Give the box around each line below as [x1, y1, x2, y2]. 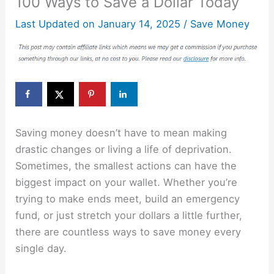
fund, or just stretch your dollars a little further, [15, 209, 243, 221]
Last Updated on [15, 18, 95, 31]
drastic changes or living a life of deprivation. [15, 143, 232, 155]
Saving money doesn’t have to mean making [15, 126, 228, 139]
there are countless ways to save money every [15, 225, 242, 238]
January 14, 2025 [95, 18, 181, 31]
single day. [15, 242, 67, 254]
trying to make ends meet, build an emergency [15, 192, 240, 205]
